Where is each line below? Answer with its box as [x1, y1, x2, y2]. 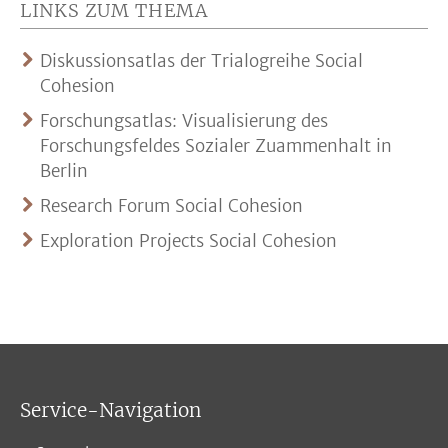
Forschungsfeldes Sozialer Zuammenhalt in [40, 134, 392, 157]
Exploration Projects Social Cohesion [40, 229, 337, 252]
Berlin [40, 159, 88, 182]
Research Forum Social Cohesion [40, 194, 303, 217]
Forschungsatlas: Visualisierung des [40, 109, 328, 132]
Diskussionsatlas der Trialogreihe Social [40, 49, 363, 72]
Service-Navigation [20, 397, 201, 422]
